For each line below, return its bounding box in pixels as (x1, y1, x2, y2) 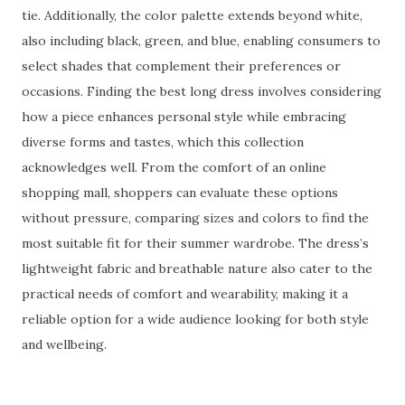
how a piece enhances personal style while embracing (22, 108, 346, 125)
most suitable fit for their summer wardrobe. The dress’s (22, 235, 369, 251)
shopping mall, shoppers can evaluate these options (22, 184, 338, 201)
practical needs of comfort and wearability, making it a (22, 286, 348, 302)
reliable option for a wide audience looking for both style (22, 311, 369, 327)
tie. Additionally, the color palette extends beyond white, (22, 7, 363, 24)
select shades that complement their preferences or (22, 58, 341, 74)
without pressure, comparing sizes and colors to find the (22, 210, 369, 226)
